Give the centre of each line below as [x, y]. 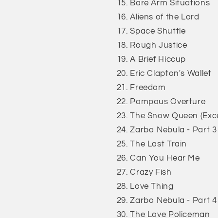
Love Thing [152, 186]
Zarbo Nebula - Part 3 [173, 130]
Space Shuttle [158, 31]
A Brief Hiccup [158, 59]
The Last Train [159, 144]
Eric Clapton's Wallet [171, 73]
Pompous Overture [168, 101]
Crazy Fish [151, 172]
